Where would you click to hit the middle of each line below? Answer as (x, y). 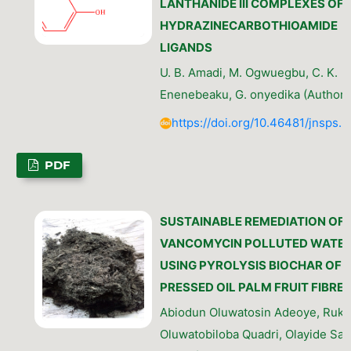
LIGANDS (186, 48)
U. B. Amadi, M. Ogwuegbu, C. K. (248, 73)
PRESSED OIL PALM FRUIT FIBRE (251, 287)
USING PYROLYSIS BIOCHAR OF (250, 265)
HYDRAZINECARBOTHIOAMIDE (248, 26)
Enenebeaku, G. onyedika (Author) (254, 95)
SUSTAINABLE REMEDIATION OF (252, 221)
